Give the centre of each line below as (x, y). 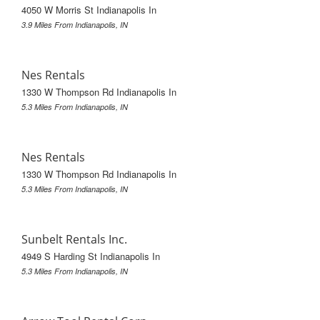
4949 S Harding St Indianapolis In (91, 256)
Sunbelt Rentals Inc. (74, 239)
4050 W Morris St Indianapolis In (89, 9)
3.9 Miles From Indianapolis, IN (75, 24)
